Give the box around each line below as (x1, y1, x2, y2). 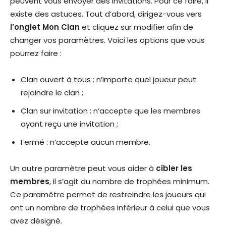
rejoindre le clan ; (21, 87, 83, 98)
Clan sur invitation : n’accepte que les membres (21, 105, 200, 117)
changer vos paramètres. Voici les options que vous (10, 35, 205, 46)
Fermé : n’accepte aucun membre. (21, 137, 150, 148)
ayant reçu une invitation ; (21, 119, 118, 130)
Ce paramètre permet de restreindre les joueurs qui (10, 189, 206, 200)
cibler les (156, 163, 192, 174)
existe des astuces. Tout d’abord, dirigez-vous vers (10, 9, 202, 20)
